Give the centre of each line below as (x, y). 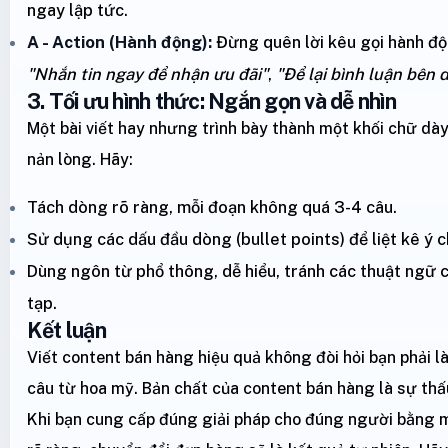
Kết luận (66, 329)
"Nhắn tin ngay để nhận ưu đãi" (147, 73)
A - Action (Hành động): (119, 41)
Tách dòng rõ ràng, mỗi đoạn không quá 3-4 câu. (212, 206)
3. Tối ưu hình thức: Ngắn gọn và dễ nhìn (211, 100)
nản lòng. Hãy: (80, 159)
